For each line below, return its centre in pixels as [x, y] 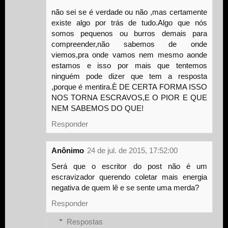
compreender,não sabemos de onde [129, 44]
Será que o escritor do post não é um [129, 166]
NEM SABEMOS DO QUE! [97, 108]
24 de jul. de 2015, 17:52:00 [132, 150]
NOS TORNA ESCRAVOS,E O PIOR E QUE [129, 97]
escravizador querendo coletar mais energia [129, 177]
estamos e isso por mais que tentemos [129, 65]
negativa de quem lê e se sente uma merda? [125, 187]
